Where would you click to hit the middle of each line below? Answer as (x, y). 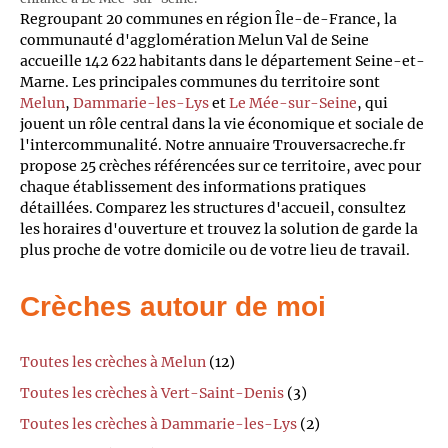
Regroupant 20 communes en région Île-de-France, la (208, 18)
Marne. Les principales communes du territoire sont (200, 81)
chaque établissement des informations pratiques (193, 186)
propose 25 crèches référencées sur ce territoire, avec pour (220, 165)
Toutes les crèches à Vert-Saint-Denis (152, 393)
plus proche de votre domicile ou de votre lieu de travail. (215, 249)
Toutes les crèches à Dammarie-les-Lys (158, 424)
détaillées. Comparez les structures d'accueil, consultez (213, 207)
